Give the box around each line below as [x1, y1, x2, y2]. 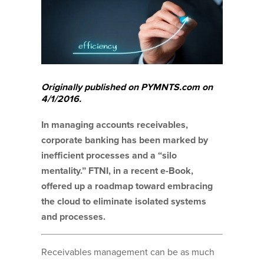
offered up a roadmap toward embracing [41, 180, 213, 193]
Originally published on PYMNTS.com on [41, 81, 213, 93]
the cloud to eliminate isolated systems [41, 196, 206, 208]
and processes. [41, 211, 105, 223]
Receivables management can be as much [41, 246, 214, 259]
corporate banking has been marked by [41, 134, 208, 147]
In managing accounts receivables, [41, 119, 188, 131]
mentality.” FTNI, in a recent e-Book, [41, 165, 193, 177]
